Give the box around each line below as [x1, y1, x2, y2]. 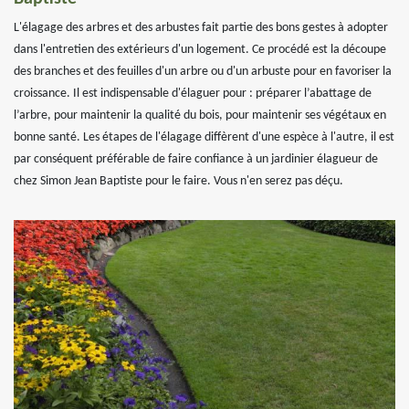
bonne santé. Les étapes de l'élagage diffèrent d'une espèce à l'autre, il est [14, 131, 394, 144]
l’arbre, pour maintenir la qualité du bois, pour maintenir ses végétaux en [14, 109, 386, 122]
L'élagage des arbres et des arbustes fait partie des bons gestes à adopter [14, 21, 388, 35]
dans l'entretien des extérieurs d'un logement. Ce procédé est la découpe [14, 43, 386, 57]
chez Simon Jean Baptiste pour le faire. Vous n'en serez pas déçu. [14, 174, 343, 188]
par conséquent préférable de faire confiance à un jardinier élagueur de [14, 152, 378, 166]
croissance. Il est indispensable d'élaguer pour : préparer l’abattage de [14, 87, 372, 100]
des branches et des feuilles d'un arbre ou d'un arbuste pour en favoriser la [14, 65, 392, 79]
